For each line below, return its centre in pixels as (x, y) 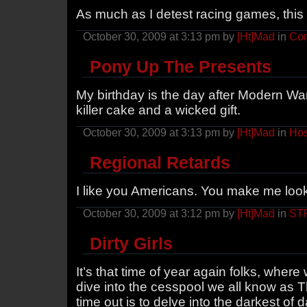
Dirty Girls (131, 243)
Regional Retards (160, 162)
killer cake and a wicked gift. (158, 110)
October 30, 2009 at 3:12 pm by (160, 213)
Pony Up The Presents (181, 66)
